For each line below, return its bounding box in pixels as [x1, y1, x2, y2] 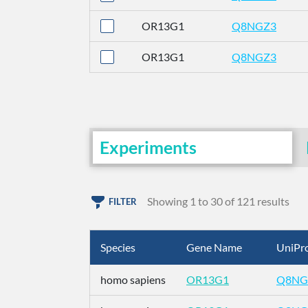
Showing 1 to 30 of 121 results [147, 195, 289, 208]
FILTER [109, 196, 137, 208]
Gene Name [186, 241, 242, 254]
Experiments [100, 137, 197, 157]
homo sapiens [100, 273, 166, 286]
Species [100, 241, 135, 254]
